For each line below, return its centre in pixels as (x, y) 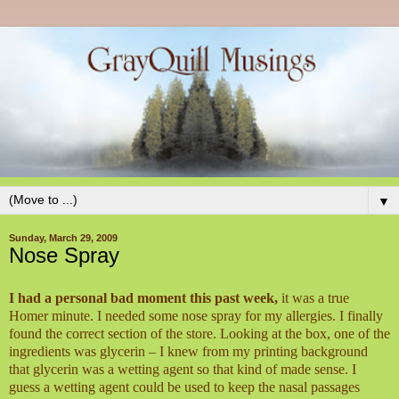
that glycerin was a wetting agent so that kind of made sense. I (183, 369)
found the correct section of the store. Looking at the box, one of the (199, 333)
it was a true (315, 297)
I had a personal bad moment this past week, (145, 297)
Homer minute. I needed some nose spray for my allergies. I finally (196, 315)
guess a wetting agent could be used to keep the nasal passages (184, 387)
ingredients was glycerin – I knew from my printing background (188, 351)
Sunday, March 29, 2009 (63, 238)
